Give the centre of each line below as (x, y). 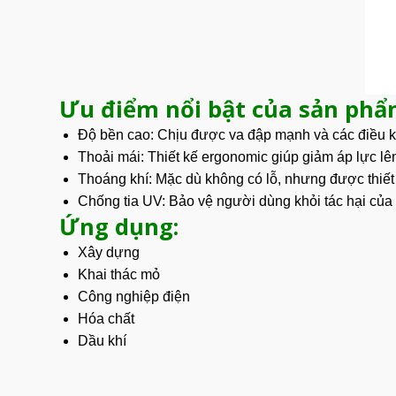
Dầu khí (102, 341)
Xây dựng (108, 253)
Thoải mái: (112, 157)
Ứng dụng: (119, 227)
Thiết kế (172, 157)
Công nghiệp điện (133, 297)
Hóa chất (106, 319)
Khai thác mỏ (118, 275)
